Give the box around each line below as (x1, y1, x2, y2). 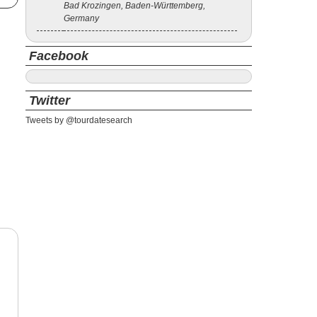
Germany (64, 13, 99, 23)
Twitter (29, 93, 70, 108)
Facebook (29, 49, 88, 63)
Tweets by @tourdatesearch (25, 115, 132, 125)
